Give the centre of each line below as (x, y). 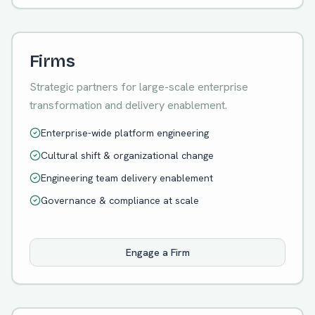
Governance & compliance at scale (120, 200)
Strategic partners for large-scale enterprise (139, 87)
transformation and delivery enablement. (128, 105)
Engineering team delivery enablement (127, 178)
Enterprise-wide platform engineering (125, 133)
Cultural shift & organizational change (127, 155)
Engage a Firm (157, 252)
